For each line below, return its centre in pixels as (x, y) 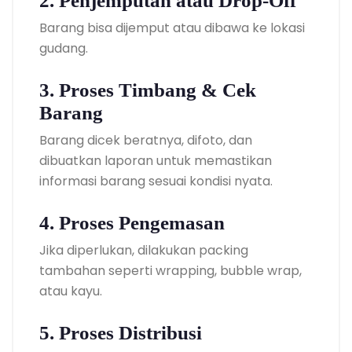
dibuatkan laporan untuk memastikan (156, 160)
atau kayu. (71, 291)
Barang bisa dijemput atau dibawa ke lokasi (172, 27)
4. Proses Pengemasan (132, 222)
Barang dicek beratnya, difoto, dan (146, 140)
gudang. (64, 48)
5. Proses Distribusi (121, 332)
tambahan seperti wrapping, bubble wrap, (170, 270)
